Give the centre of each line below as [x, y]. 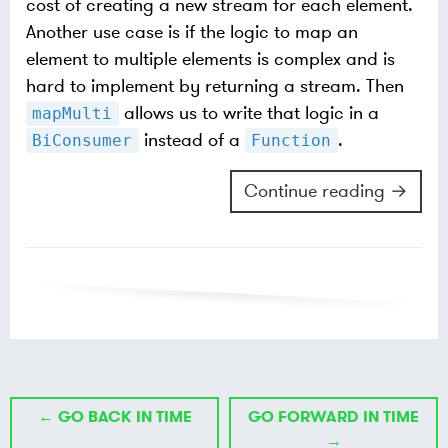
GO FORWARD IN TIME [333, 417]
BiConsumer [82, 141]
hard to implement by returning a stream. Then [215, 86]
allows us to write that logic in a [248, 113]
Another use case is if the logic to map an [192, 32]
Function [291, 141]
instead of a [191, 140]
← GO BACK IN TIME [114, 417]
